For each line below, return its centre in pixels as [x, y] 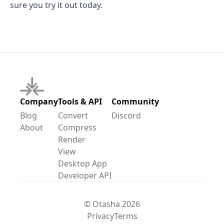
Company [39, 101]
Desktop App [82, 163]
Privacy [100, 216]
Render [72, 139]
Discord [126, 115]
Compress [77, 127]
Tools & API [80, 101]
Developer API [85, 175]
